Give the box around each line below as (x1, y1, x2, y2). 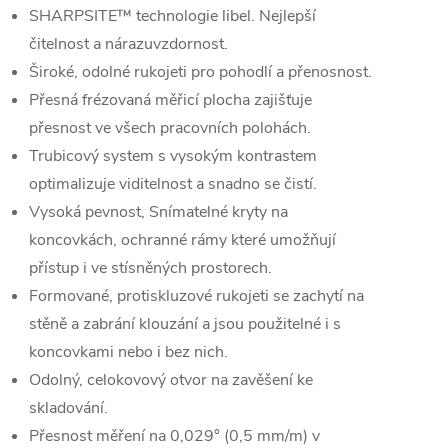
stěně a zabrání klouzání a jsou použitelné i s (29, 313, 341, 335)
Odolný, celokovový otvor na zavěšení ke (29, 369, 313, 391)
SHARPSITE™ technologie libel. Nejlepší (29, 5, 316, 27)
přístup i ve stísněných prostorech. (29, 257, 272, 279)
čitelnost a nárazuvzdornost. (29, 33, 228, 55)
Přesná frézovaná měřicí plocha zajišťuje (29, 89, 312, 111)
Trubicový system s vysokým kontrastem (29, 145, 317, 167)
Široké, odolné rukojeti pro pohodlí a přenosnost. (29, 61, 372, 83)
